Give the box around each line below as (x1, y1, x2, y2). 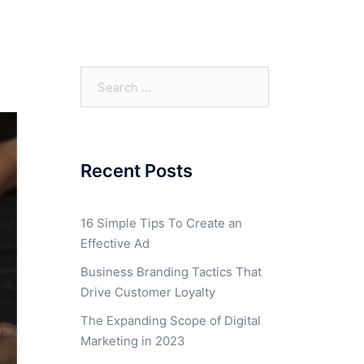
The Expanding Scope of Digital (80, 313, 261, 328)
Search (79, 68, 120, 84)
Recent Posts (80, 160, 193, 181)
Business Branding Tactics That (80, 264, 262, 279)
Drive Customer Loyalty (80, 284, 215, 300)
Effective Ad (80, 236, 149, 251)
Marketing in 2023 (80, 333, 185, 349)
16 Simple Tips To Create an (80, 215, 242, 231)
